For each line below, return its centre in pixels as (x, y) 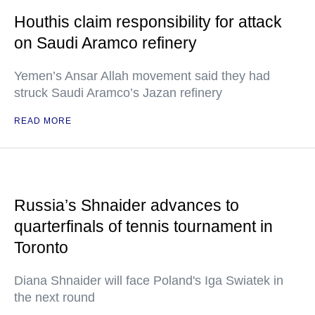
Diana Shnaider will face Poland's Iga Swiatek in (149, 281)
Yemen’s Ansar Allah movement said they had (142, 76)
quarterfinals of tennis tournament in (143, 226)
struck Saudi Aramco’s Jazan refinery (118, 93)
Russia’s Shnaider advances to (127, 205)
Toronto (41, 247)
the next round (54, 297)
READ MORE (43, 121)
